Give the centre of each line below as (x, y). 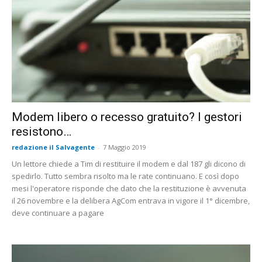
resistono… (42, 132)
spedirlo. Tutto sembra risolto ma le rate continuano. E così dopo (125, 176)
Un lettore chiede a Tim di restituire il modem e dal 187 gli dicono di (129, 164)
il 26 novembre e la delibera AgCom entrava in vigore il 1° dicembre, (131, 201)
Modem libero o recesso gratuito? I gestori (127, 117)
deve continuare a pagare (58, 213)
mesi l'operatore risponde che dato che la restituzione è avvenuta (129, 189)
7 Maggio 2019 (125, 147)
